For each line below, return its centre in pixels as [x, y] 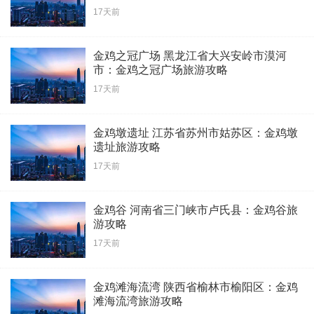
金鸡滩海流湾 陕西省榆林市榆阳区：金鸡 [196, 287]
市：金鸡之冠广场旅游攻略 [161, 69]
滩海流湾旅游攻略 [138, 301]
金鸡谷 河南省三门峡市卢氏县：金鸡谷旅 [196, 210]
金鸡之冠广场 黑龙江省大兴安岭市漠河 [190, 55]
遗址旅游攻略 [127, 146]
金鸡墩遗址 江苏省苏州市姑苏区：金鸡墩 [196, 132]
